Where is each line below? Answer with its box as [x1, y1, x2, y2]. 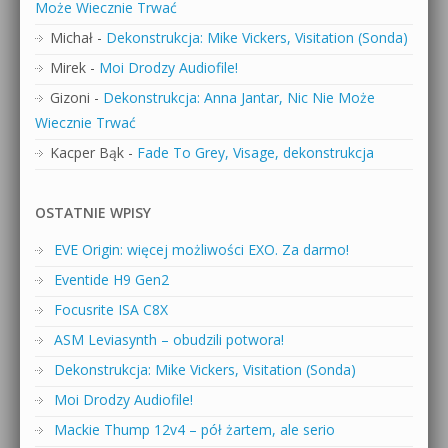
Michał [50, 27, 93, 47]
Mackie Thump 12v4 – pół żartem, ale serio [54, 420, 335, 440]
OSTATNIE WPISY [35, 203, 151, 223]
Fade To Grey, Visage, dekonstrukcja [137, 143, 374, 163]
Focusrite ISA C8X [54, 299, 168, 319]
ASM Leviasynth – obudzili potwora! [54, 329, 284, 349]
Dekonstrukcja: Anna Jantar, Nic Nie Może [103, 88, 375, 108]
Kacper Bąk [50, 143, 124, 163]
